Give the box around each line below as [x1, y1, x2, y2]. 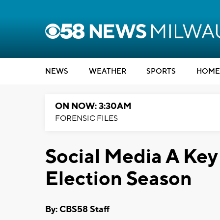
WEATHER [88, 67, 126, 76]
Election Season [45, 166, 192, 192]
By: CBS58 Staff [45, 203, 110, 215]
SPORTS [146, 67, 176, 76]
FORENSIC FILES [55, 113, 118, 123]
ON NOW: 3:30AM [55, 101, 132, 112]
